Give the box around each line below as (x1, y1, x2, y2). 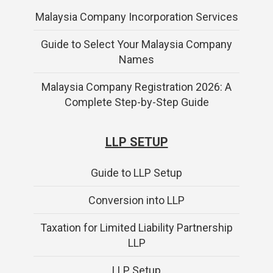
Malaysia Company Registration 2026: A (41, 80, 232, 93)
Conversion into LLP (88, 193, 185, 207)
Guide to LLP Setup (91, 166, 182, 179)
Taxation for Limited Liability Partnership (40, 221, 233, 234)
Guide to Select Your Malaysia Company (41, 37, 232, 51)
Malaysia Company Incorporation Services (35, 10, 238, 23)
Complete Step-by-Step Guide (64, 95, 209, 108)
